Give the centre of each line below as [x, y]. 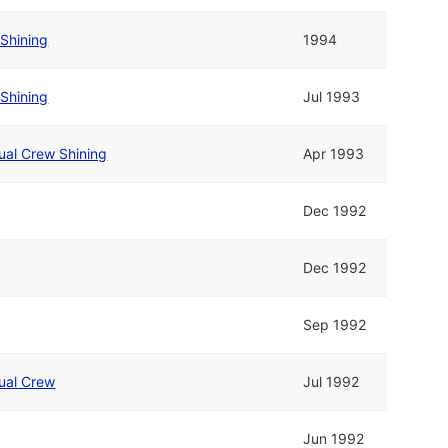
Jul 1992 [331, 381]
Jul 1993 [332, 96]
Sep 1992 [335, 324]
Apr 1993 [334, 153]
